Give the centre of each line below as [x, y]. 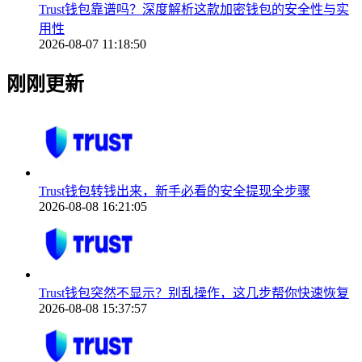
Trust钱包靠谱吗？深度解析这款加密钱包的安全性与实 [194, 10]
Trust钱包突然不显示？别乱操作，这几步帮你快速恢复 [194, 293]
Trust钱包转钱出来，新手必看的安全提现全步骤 [175, 192]
